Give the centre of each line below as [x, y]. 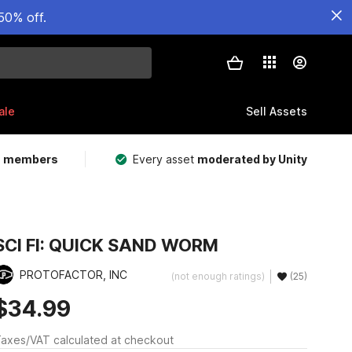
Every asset [165, 159]
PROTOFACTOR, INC [73, 275]
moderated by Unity [252, 159]
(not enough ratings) [218, 276]
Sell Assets [277, 111]
